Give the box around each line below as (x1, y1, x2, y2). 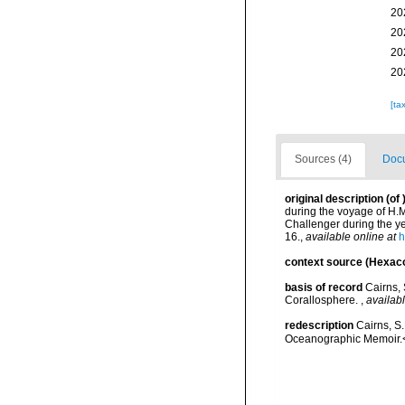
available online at (306, 231, 396, 243)
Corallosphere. (285, 294, 361, 306)
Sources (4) (295, 153, 352, 165)
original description (285, 193, 383, 205)
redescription (285, 319, 353, 332)
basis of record (285, 281, 363, 294)
